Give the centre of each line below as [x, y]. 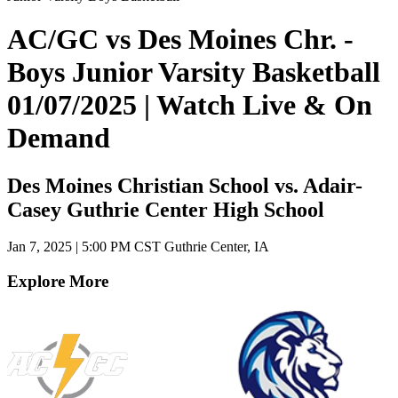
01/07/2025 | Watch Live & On [190, 105]
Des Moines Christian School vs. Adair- [185, 185]
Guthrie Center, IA [215, 247]
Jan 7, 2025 [41, 247]
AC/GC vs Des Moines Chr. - [180, 40]
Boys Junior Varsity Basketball [194, 72]
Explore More [58, 282]
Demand [59, 138]
